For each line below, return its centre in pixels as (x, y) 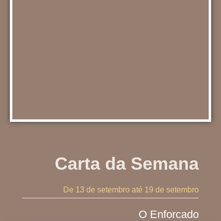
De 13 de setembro (97, 189)
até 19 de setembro (165, 189)
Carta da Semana (127, 163)
